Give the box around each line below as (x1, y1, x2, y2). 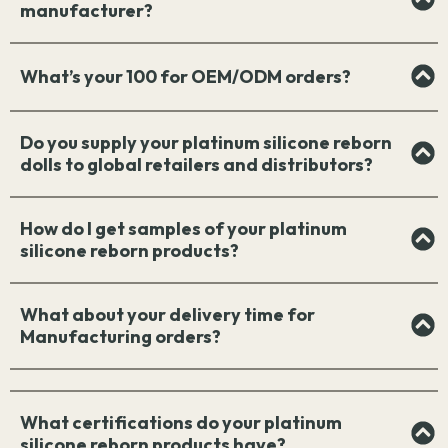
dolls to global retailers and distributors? (20, 153, 373, 177)
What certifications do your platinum (20, 411, 342, 435)
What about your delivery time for (20, 303, 315, 327)
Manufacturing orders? (20, 325, 221, 349)
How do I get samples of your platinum (20, 217, 347, 241)
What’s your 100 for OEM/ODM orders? (20, 65, 351, 89)
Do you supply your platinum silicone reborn (20, 131, 392, 155)
